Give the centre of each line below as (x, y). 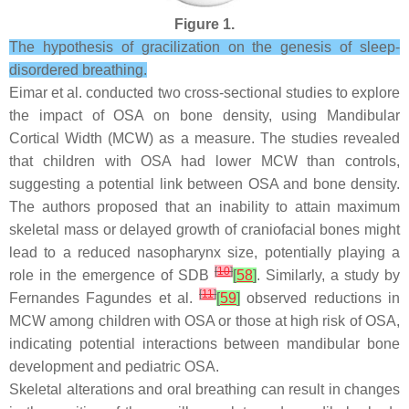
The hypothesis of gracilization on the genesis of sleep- (204, 47)
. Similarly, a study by (328, 275)
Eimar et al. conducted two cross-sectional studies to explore (204, 92)
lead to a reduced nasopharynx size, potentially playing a (204, 252)
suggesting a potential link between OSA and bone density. (204, 184)
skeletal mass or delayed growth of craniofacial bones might (204, 229)
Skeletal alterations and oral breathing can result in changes (204, 389)
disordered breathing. (78, 69)
